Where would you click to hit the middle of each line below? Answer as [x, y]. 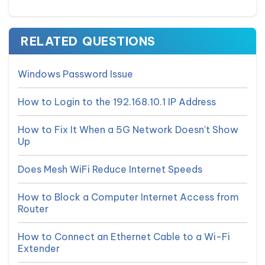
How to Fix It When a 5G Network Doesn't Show [128, 130]
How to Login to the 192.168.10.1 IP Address [117, 102]
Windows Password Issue [75, 74]
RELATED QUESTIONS [88, 41]
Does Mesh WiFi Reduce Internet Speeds [110, 169]
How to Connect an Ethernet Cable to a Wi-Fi [124, 237]
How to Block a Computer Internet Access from [128, 197]
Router [33, 209]
